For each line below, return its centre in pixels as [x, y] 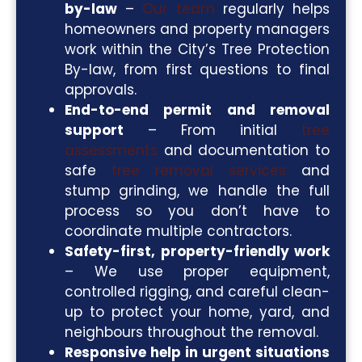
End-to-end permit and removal [197, 109]
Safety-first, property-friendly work [197, 251]
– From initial [200, 130]
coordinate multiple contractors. [178, 231]
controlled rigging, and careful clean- [197, 291]
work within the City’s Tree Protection [197, 49]
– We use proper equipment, [197, 271]
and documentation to [244, 150]
